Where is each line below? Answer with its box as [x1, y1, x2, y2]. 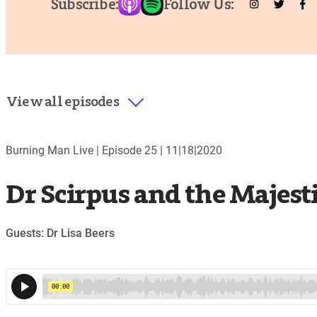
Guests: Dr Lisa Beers [6, 226, 115, 241]
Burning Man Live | [6, 143, 102, 157]
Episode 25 [102, 143, 157, 157]
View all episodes [6, 92, 119, 110]
